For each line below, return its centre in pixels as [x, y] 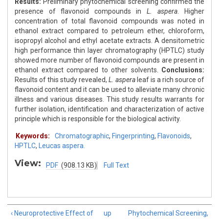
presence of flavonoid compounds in [81, 11]
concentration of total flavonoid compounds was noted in [109, 21]
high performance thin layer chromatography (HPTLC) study [109, 51]
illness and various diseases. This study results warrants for [109, 99]
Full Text [116, 165]
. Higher [191, 11]
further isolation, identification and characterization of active [109, 109]
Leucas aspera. [62, 146]
